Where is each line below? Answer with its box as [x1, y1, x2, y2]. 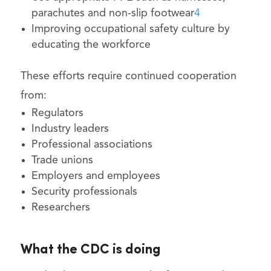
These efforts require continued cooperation [20, 71, 237, 82]
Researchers [31, 202, 90, 214]
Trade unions [31, 155, 93, 166]
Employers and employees [31, 171, 160, 182]
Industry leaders [31, 123, 109, 135]
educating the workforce [31, 39, 151, 51]
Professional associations [31, 139, 152, 151]
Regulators [31, 108, 83, 119]
